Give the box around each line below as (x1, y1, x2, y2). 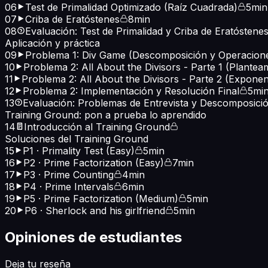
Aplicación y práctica (5, 37, 100, 50)
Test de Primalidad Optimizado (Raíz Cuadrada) (25, 1, 237, 14)
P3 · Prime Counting (23, 169, 114, 181)
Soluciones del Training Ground (5, 133, 148, 145)
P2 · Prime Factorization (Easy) (23, 157, 164, 169)
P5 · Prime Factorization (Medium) (23, 193, 178, 205)
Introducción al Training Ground (24, 121, 170, 133)
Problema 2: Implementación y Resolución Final (23, 85, 239, 98)
